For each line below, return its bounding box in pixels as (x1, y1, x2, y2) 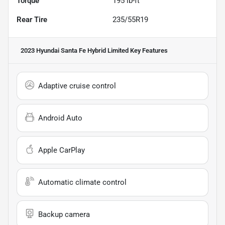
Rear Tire (17, 15, 47, 25)
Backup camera (38, 210, 90, 219)
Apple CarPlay (38, 146, 85, 155)
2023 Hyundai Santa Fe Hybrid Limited (21, 47, 129, 55)
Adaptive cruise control (38, 81, 116, 91)
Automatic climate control (38, 178, 127, 187)
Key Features (129, 47, 168, 55)
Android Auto (38, 114, 82, 123)
